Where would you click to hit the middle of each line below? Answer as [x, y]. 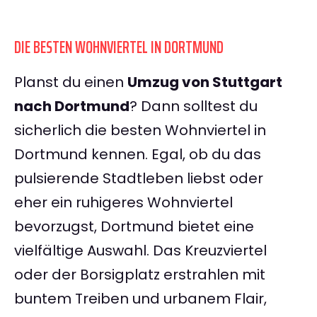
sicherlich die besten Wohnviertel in [140, 131]
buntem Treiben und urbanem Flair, [140, 299]
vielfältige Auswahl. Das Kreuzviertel [140, 251]
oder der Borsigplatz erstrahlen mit [140, 275]
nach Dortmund [72, 106]
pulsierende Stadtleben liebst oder [139, 179]
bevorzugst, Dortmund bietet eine [134, 227]
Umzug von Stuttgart [205, 82]
